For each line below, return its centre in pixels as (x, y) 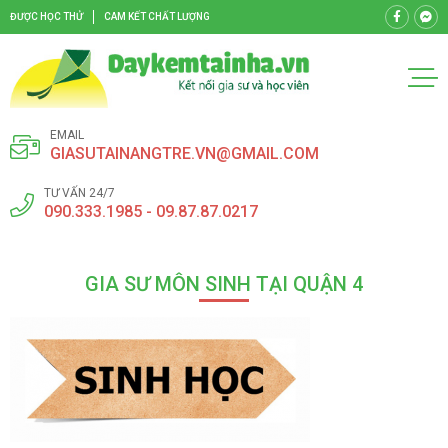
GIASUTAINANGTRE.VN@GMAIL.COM (184, 153)
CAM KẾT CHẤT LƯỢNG (157, 16)
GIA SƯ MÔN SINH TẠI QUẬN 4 (224, 283)
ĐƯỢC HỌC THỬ (46, 16)
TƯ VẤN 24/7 (79, 192)
